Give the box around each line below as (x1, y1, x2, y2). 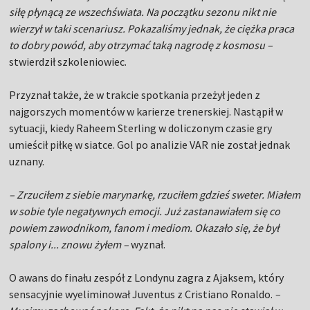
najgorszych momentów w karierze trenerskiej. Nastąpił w (9, 104, 284, 119)
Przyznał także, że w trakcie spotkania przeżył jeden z (9, 88, 261, 102)
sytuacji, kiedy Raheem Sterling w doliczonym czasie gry (9, 121, 273, 136)
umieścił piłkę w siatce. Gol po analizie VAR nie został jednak (9, 138, 291, 152)
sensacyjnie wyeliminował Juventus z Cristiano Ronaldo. (9, 287, 275, 302)
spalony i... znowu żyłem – (9, 237, 129, 252)
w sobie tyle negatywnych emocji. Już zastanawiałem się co (9, 204, 281, 219)
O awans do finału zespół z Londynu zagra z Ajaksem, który (9, 271, 284, 285)
